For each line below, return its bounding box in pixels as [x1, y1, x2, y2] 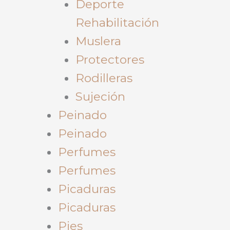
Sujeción [75, 89, 125, 104]
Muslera [75, 33, 121, 48]
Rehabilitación [75, 15, 159, 30]
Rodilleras [75, 70, 132, 85]
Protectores [75, 52, 144, 67]
